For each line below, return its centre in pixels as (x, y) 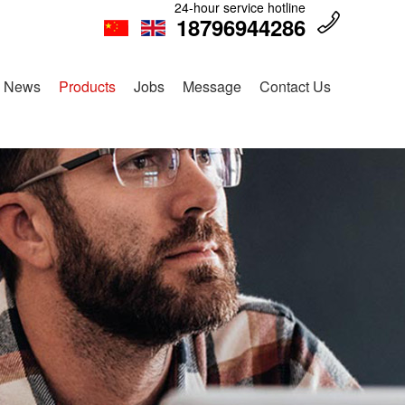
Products (87, 86)
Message (212, 86)
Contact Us (295, 86)
